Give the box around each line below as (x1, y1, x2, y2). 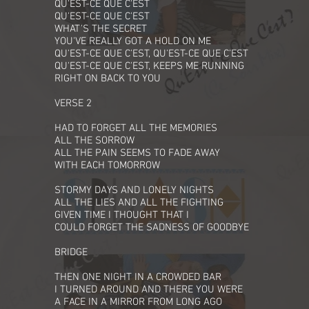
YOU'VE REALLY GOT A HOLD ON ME (54, 35, 211, 48)
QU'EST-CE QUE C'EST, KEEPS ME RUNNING (54, 60, 244, 72)
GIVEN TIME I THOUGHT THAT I (54, 209, 189, 221)
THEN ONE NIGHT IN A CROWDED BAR (54, 271, 221, 283)
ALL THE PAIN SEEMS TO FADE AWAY (54, 147, 220, 159)
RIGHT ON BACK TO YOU (54, 72, 161, 85)
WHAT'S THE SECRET (54, 23, 147, 35)
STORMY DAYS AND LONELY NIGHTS (54, 184, 214, 197)
